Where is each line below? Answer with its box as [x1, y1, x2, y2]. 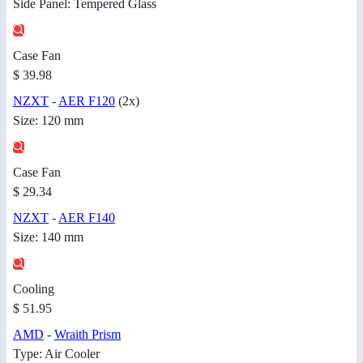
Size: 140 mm [13, 230, 83, 245]
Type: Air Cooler [13, 347, 100, 361]
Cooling [13, 282, 54, 297]
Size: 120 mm [13, 113, 83, 128]
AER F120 [58, 94, 115, 109]
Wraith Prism [54, 327, 121, 342]
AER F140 [58, 211, 115, 225]
